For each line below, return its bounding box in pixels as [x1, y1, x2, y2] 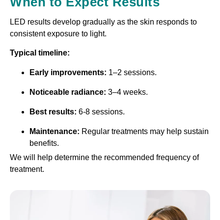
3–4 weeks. [108, 87, 148, 96]
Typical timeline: [10, 48, 70, 57]
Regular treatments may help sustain [82, 127, 209, 136]
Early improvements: [29, 68, 107, 77]
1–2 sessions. [107, 68, 157, 77]
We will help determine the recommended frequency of [10, 153, 199, 162]
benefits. [29, 138, 59, 147]
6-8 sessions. [79, 107, 125, 116]
